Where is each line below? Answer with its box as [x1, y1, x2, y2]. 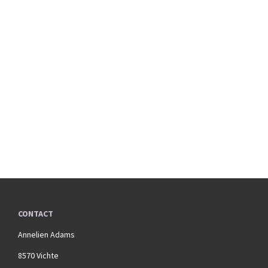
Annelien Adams [18, 229, 75, 240]
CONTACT [18, 208, 53, 220]
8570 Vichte [18, 250, 59, 261]
